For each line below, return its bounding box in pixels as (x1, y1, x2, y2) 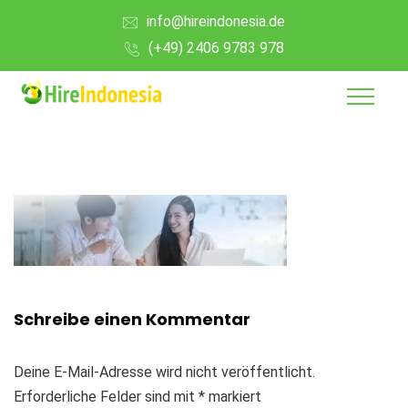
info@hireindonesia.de (147, 13, 285, 30)
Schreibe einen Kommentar (14, 307, 250, 331)
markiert (205, 387, 261, 405)
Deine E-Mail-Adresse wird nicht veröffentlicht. (14, 362, 315, 381)
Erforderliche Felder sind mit (14, 387, 199, 405)
